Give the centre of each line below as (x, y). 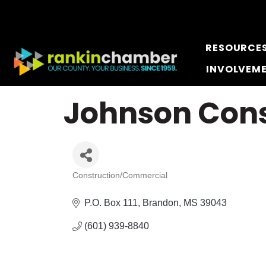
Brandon (161, 203)
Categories (106, 184)
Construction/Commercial (120, 175)
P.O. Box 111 (111, 203)
